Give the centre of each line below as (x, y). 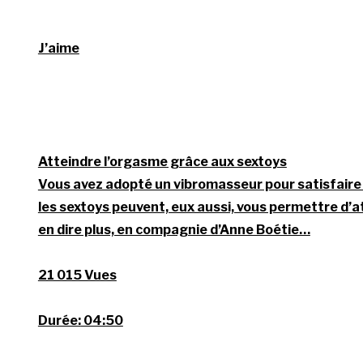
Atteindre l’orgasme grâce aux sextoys (162, 162)
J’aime (58, 49)
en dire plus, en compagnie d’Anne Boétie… (174, 230)
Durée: (59, 321)
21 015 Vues (77, 275)
